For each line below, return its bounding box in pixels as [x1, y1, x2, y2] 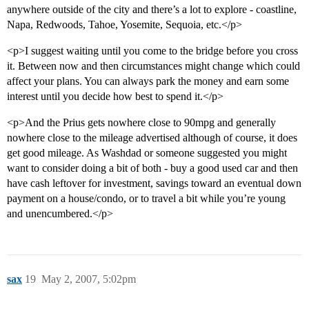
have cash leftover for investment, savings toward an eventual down [7, 177, 301, 190]
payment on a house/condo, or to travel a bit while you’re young [7, 192, 286, 205]
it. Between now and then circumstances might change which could [7, 60, 300, 72]
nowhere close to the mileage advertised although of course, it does [7, 132, 297, 144]
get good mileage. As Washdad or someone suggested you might [7, 147, 287, 159]
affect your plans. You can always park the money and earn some [7, 75, 289, 88]
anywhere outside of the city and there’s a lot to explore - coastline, [7, 3, 297, 16]
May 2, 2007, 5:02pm [41, 273, 136, 286]
